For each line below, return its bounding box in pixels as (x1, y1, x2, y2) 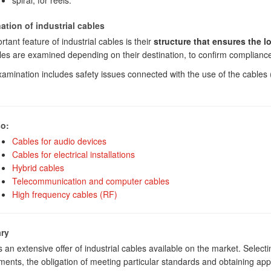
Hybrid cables (11, 162, 64, 174)
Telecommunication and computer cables (11, 175, 169, 187)
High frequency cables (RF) (11, 188, 117, 200)
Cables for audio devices (11, 135, 106, 147)
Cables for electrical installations (11, 148, 135, 160)
